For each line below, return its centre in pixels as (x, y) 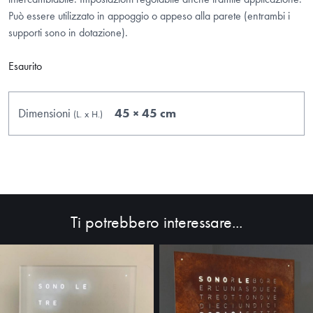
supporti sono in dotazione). (68, 32)
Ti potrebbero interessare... (156, 221)
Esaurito (25, 66)
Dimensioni (46, 112)
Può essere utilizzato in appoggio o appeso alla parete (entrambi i (149, 15)
